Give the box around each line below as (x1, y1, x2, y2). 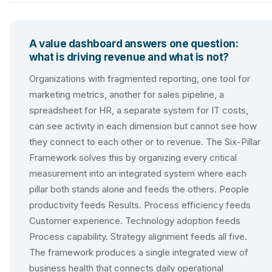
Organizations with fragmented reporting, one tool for (29, 73, 250, 84)
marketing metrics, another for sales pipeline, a (29, 89, 224, 100)
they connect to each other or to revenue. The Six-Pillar (29, 136, 260, 148)
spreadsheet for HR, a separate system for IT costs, (29, 104, 248, 116)
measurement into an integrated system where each (29, 168, 246, 179)
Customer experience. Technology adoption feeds (29, 215, 240, 226)
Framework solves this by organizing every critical (29, 152, 237, 163)
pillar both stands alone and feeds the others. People (29, 183, 249, 195)
